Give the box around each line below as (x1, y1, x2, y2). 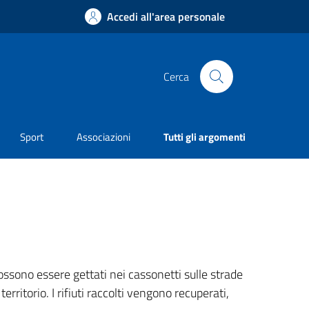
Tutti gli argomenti (163, 129, 246, 146)
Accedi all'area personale (107, 8, 225, 25)
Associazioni (77, 129, 131, 146)
